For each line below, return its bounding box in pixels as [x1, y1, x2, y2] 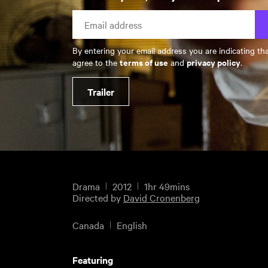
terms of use [119, 56, 168, 68]
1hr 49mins [144, 179, 190, 193]
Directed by [72, 191, 123, 205]
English [116, 218, 147, 232]
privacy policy [186, 56, 240, 68]
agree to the [72, 56, 120, 68]
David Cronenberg [123, 191, 200, 205]
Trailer [87, 85, 114, 98]
